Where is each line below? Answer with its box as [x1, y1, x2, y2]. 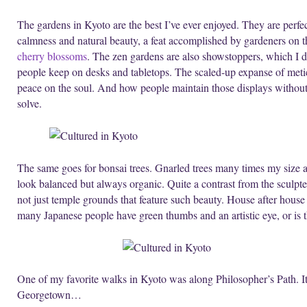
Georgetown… [17, 287, 82, 302]
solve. [17, 95, 42, 110]
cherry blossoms [17, 48, 87, 63]
